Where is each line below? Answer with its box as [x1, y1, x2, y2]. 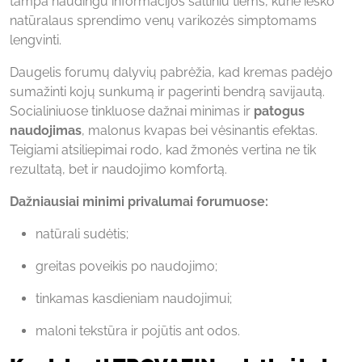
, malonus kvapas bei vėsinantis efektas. [82, 122, 318, 138]
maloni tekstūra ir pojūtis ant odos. [36, 322, 240, 339]
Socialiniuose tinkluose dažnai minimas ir [10, 103, 254, 119]
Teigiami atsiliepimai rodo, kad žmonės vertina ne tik [10, 141, 316, 158]
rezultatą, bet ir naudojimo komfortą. [10, 161, 227, 177]
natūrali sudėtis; [36, 225, 128, 242]
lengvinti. [10, 32, 61, 48]
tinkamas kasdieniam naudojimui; [36, 290, 232, 306]
